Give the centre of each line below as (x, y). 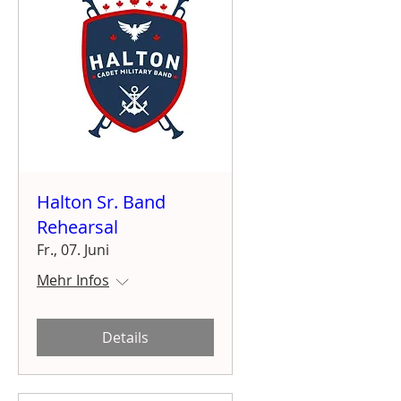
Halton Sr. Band (101, 201)
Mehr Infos (73, 280)
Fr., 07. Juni (73, 249)
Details (125, 337)
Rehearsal (77, 226)
